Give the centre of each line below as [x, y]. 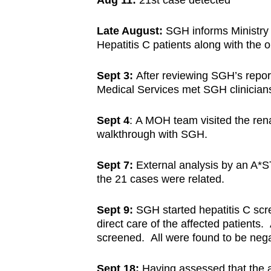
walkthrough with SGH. [153, 135]
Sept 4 [113, 121]
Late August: [131, 31]
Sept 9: [115, 210]
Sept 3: [116, 76]
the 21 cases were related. [160, 179]
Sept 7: [115, 165]
